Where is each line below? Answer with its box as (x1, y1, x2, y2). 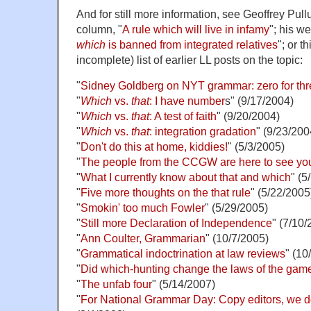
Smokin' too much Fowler (81, 201, 205, 214)
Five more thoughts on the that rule (81, 185, 251, 199)
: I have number (149, 94, 225, 107)
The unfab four (81, 277, 152, 290)
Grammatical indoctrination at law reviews (81, 246, 285, 260)
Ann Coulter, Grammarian (81, 231, 205, 244)
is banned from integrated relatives (106, 37, 278, 51)
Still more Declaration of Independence (81, 216, 272, 229)
